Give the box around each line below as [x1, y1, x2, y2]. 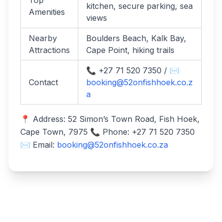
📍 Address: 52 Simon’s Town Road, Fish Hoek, [20, 114, 200, 124]
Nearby [29, 33, 57, 43]
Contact [29, 77, 58, 87]
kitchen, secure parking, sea [86, 1, 193, 11]
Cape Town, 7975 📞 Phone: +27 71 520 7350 [20, 127, 195, 137]
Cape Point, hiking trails [86, 45, 174, 55]
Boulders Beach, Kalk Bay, [86, 33, 186, 43]
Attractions [29, 45, 70, 55]
